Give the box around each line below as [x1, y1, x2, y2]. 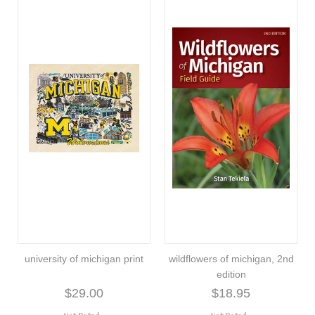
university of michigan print [25, 252, 143, 264]
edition [216, 268, 246, 280]
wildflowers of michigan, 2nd [168, 252, 294, 264]
